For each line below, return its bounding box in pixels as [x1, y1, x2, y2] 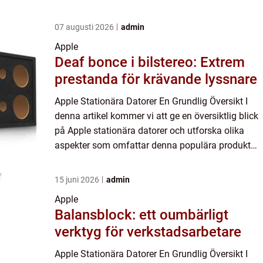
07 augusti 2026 [55, 22, 116, 32]
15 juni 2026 [55, 175, 101, 185]
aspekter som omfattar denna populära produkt [55, 140, 251, 151]
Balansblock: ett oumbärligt [55, 207, 228, 224]
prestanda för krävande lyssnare [55, 71, 257, 88]
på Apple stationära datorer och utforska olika [55, 125, 244, 137]
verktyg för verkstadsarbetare [55, 224, 241, 241]
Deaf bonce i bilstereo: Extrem [55, 54, 245, 71]
